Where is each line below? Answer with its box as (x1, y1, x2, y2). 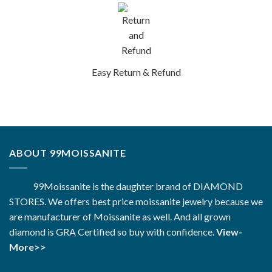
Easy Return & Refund (91, 66, 181, 78)
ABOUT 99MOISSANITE (9, 147, 126, 159)
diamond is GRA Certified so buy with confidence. (9, 225, 216, 237)
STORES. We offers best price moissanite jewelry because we (9, 195, 263, 207)
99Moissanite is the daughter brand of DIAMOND (9, 180, 243, 192)
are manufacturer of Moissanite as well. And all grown (9, 210, 231, 222)
